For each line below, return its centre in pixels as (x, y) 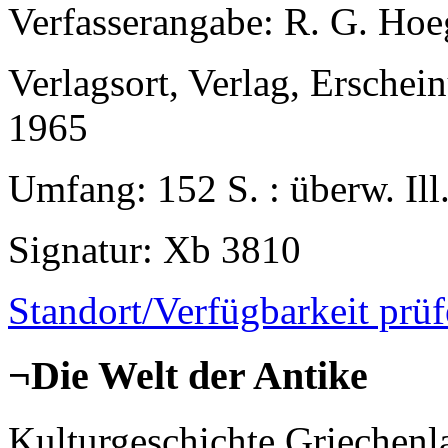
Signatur (75, 250)
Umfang (72, 189)
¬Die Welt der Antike (188, 376)
